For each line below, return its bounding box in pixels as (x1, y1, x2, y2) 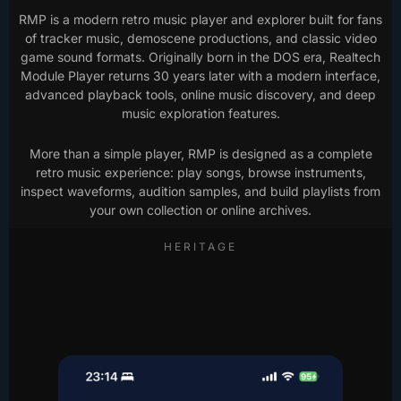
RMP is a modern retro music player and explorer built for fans (19, 12, 382, 27)
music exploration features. (121, 106, 280, 121)
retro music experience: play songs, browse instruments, (35, 165, 366, 180)
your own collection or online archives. (90, 202, 311, 218)
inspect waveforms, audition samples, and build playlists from (21, 183, 380, 199)
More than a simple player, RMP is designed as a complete (29, 146, 372, 161)
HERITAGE (164, 240, 237, 253)
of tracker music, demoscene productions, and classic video (24, 30, 377, 46)
